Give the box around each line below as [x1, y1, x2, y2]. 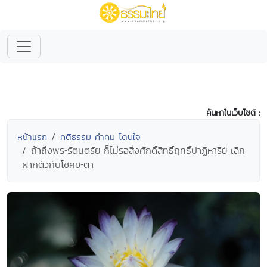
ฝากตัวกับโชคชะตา [22, 158, 94, 172]
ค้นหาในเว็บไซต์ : [206, 107, 260, 119]
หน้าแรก [17, 131, 47, 143]
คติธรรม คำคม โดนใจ [60, 131, 141, 143]
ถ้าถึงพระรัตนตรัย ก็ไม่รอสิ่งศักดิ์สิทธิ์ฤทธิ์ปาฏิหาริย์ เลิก [31, 144, 245, 157]
